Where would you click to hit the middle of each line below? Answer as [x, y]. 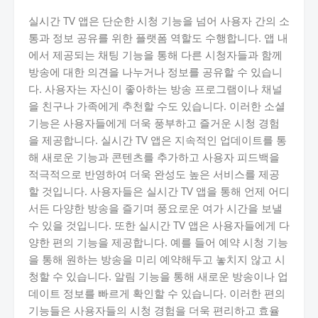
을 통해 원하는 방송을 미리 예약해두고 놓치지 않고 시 [157, 259]
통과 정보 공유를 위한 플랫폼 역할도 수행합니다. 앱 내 [158, 38]
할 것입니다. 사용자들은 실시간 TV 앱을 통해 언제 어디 [159, 191]
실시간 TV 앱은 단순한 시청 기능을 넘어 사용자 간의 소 [159, 21]
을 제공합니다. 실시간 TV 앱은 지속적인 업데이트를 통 [158, 140]
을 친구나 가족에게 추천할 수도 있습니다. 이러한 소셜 [157, 106]
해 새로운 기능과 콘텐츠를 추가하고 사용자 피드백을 [154, 157]
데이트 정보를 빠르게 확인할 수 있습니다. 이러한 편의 [157, 293]
